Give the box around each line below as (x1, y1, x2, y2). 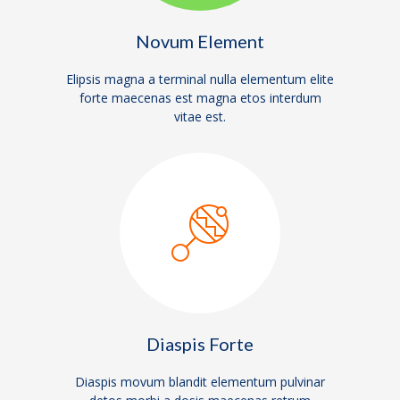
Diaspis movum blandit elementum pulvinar (75, 372, 325, 390)
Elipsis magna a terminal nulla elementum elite (66, 70, 334, 87)
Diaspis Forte (146, 332, 254, 354)
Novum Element (136, 29, 264, 52)
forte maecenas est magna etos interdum (79, 88, 321, 106)
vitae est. (174, 107, 226, 125)
